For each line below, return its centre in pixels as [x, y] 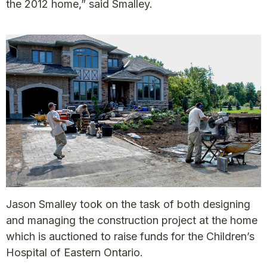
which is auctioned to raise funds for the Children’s [130, 237]
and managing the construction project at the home [132, 221]
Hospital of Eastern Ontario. [74, 253]
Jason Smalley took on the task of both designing [128, 204]
